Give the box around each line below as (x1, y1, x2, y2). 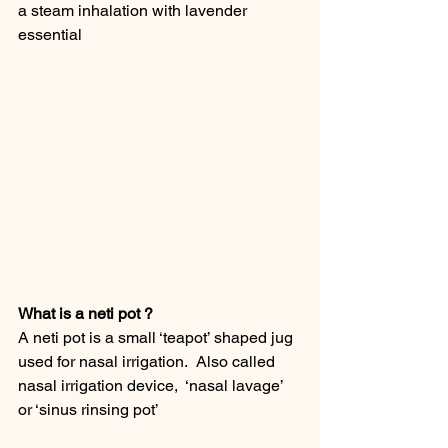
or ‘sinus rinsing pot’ (18, 400, 159, 420)
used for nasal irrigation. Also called (18, 352, 279, 372)
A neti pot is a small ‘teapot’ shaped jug (18, 328, 297, 348)
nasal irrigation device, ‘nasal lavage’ (18, 376, 287, 396)
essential (18, 25, 82, 44)
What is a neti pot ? (18, 304, 153, 324)
